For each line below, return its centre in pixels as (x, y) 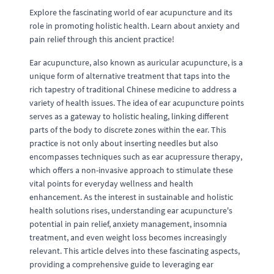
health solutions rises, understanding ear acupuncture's (131, 210)
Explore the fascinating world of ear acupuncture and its (131, 12)
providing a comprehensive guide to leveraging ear (121, 264)
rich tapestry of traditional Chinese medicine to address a (133, 89)
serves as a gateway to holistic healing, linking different (129, 116)
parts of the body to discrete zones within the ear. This (128, 130)
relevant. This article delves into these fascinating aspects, (135, 251)
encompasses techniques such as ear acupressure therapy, (136, 157)
